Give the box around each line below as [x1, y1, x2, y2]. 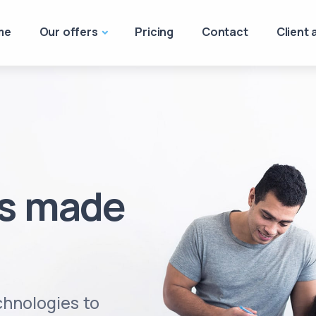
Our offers [39, 24, 98, 39]
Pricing [135, 24, 174, 39]
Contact [202, 24, 248, 39]
